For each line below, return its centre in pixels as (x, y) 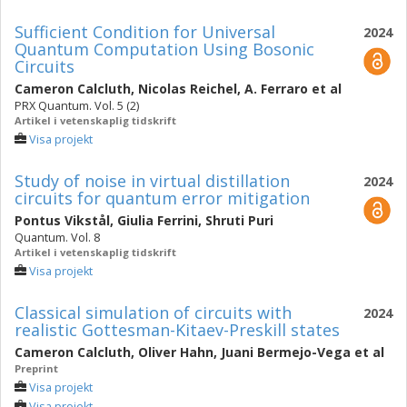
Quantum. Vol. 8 (57, 238)
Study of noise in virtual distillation (152, 181)
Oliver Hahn (176, 352)
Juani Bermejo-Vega (286, 352)
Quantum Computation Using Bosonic (164, 49)
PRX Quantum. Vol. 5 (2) (77, 106)
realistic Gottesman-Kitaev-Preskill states (177, 330)
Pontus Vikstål (62, 220)
